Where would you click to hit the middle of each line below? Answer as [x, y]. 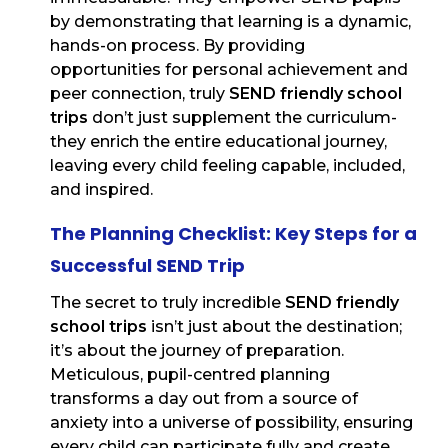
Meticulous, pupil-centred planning [190, 374]
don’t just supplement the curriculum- [242, 117]
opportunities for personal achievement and [229, 69]
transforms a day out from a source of [204, 398]
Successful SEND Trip [147, 265]
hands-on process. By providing [177, 45]
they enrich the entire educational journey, [218, 141]
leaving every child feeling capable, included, [227, 165]
